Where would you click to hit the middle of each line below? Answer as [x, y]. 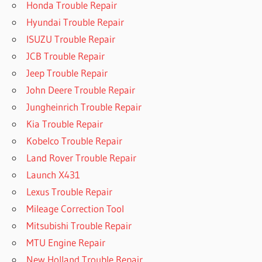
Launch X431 [54, 175]
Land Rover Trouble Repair [82, 158]
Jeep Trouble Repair [67, 73]
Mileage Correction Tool [75, 209]
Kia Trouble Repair [65, 124]
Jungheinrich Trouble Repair [84, 107]
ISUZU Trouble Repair [71, 39]
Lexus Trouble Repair [70, 192]
